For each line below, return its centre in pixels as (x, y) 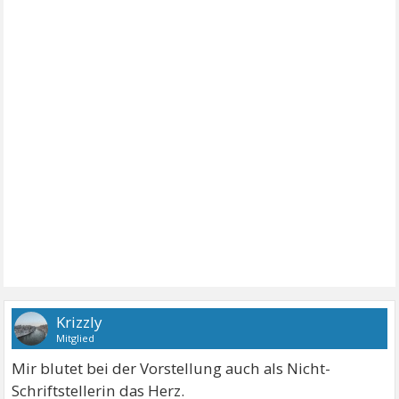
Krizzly (80, 322)
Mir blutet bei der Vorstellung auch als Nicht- (171, 368)
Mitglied (76, 338)
